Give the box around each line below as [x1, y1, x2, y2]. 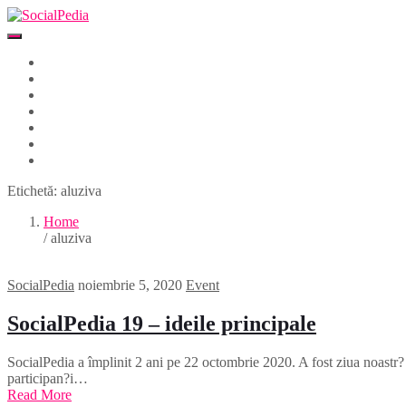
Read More [7, 386, 72, 402]
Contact [43, 152, 88, 168]
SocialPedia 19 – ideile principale [7, 311, 316, 335]
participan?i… [7, 370, 88, 386]
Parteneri [43, 87, 94, 102]
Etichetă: [7, 183, 61, 198]
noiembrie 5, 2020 [78, 277, 182, 293]
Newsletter [43, 136, 105, 151]
